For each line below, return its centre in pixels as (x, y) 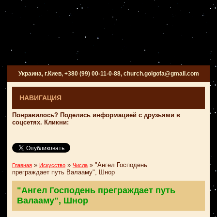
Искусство (52, 165)
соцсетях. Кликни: (40, 122)
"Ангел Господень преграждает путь (96, 190)
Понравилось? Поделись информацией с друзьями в (96, 115)
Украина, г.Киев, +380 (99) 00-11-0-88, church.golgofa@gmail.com (108, 74)
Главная (22, 165)
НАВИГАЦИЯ (40, 98)
